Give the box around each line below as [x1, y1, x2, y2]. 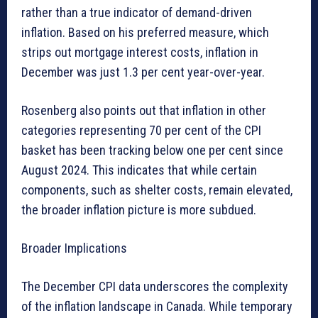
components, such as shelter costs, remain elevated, [21, 182, 292, 198]
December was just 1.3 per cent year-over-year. [21, 65, 265, 80]
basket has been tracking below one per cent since [21, 143, 283, 158]
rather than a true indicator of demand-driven [21, 5, 252, 21]
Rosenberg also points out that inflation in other [21, 103, 266, 119]
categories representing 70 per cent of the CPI [21, 123, 261, 138]
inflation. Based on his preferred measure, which [21, 25, 269, 40]
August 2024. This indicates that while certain [21, 163, 257, 178]
